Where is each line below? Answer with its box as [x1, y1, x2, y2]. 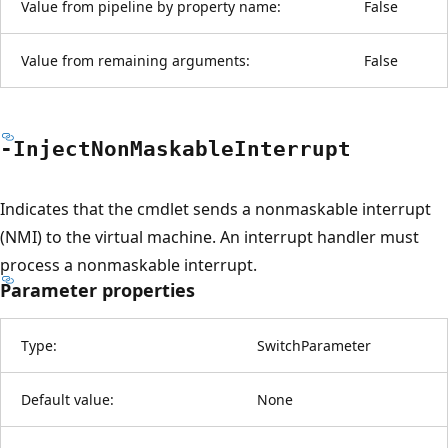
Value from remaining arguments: [21, 50, 250, 70]
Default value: [21, 389, 114, 409]
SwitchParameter [257, 335, 371, 355]
